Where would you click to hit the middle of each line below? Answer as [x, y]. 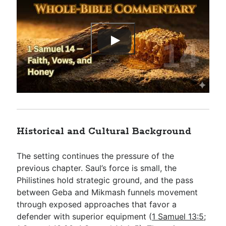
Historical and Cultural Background [104, 131]
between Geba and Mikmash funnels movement [107, 192]
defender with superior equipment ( [84, 216]
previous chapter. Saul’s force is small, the [97, 168]
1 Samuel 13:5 [178, 216]
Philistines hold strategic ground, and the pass [105, 180]
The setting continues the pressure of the [96, 156]
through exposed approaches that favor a [97, 204]
